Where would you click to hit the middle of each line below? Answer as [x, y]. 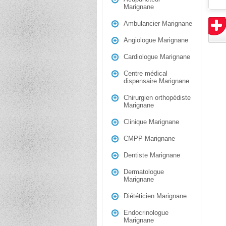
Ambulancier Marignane [158, 23]
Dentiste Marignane [152, 155]
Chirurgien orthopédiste [157, 98]
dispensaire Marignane [156, 81]
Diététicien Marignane [155, 196]
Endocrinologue [146, 213]
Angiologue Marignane [156, 40]
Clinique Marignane [151, 122]
